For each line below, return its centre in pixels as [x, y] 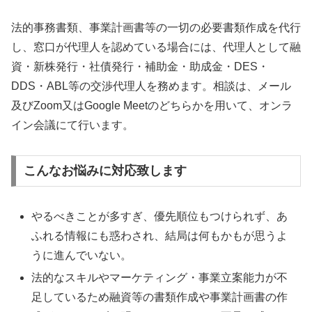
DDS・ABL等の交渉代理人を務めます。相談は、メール [151, 86]
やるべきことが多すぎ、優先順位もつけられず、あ [160, 217]
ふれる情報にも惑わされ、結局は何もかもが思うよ [160, 236]
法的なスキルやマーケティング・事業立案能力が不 [160, 277]
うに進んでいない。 [82, 256]
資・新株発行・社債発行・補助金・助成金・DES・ [140, 66]
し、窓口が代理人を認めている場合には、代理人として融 [156, 47]
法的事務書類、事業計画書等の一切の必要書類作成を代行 [156, 27]
